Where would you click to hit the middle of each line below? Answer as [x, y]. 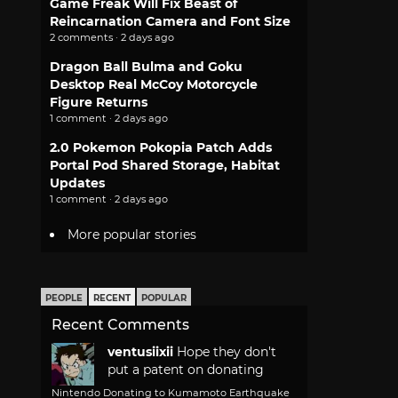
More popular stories [132, 235]
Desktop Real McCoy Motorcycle [154, 84]
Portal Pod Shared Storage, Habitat [165, 165]
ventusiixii [140, 352]
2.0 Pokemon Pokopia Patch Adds [161, 147]
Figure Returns [99, 102]
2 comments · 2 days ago [112, 37]
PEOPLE [64, 298]
